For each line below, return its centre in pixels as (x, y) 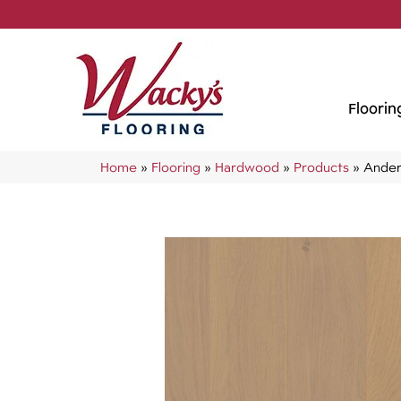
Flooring (176, 167)
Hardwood (247, 167)
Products (321, 167)
